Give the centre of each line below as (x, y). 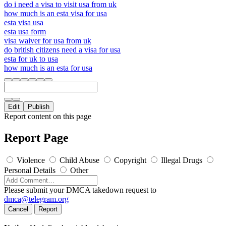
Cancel (18, 209)
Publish (39, 106)
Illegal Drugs (182, 160)
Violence (31, 160)
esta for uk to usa (31, 59)
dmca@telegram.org (36, 199)
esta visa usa (24, 22)
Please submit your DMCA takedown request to (80, 190)
